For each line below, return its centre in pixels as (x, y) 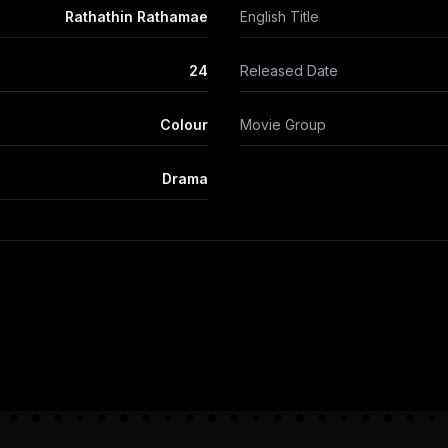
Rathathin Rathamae (136, 16)
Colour (184, 124)
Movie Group (283, 124)
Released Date (289, 70)
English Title (279, 16)
